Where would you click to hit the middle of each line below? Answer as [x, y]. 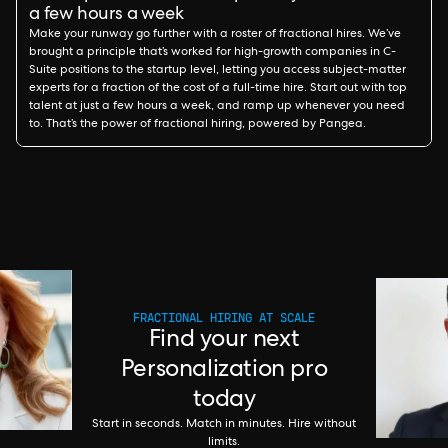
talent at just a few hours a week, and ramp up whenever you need [217, 107]
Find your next [224, 340]
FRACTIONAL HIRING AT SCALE [224, 317]
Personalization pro [224, 370]
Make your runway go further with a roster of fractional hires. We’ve [215, 35]
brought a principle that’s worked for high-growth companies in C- [212, 53]
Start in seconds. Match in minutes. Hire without [224, 424]
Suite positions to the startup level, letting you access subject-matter [217, 71]
